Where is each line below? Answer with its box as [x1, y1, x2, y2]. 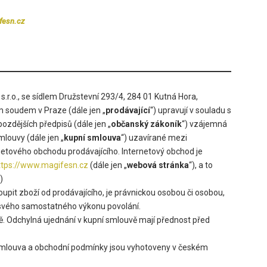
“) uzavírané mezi [121, 132, 187, 142]
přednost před [157, 215, 210, 225]
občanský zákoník [111, 119, 182, 129]
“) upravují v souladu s [150, 105, 231, 115]
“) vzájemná [182, 119, 227, 129]
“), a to [189, 160, 213, 170]
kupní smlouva [64, 132, 121, 142]
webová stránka [127, 160, 189, 170]
